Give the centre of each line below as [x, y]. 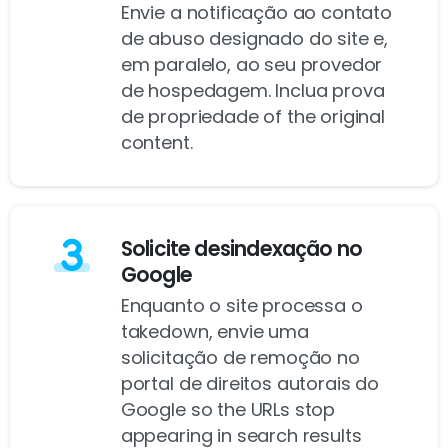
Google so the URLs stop [228, 410]
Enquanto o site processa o [241, 306]
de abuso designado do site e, [254, 39]
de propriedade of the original [252, 117]
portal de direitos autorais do [249, 384]
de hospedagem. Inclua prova [252, 91]
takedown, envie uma [214, 332]
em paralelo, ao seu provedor [251, 65]
